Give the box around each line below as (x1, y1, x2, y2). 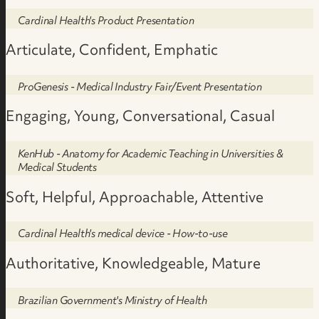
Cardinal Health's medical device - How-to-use (18, 224, 228, 246)
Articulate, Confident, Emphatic (6, 37, 219, 66)
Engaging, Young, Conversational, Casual (6, 103, 276, 132)
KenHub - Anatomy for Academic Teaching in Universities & (18, 145, 283, 166)
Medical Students (18, 158, 98, 179)
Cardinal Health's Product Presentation (18, 11, 194, 33)
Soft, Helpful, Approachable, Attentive (6, 184, 264, 213)
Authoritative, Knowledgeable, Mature (6, 250, 261, 279)
